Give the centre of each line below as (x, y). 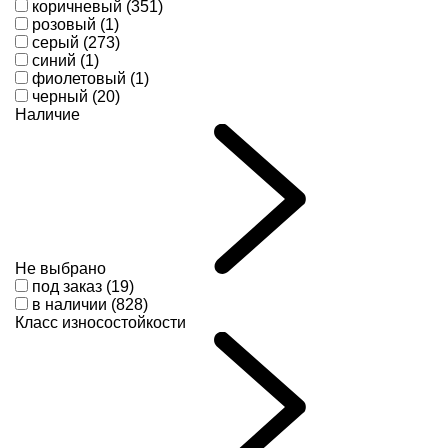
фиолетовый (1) (90, 79)
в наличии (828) (90, 305)
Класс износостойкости (100, 323)
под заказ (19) (83, 287)
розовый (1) (75, 25)
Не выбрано (60, 269)
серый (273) (76, 43)
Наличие (47, 115)
